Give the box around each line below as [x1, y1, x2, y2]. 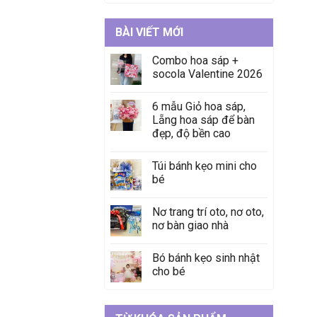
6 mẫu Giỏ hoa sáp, [152, 99, 246, 113]
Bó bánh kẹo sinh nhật [152, 250, 260, 265]
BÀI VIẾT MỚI [115, 25, 183, 39]
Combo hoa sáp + [152, 53, 238, 67]
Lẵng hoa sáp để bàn [152, 113, 255, 127]
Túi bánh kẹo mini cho [152, 158, 257, 173]
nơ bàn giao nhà [152, 218, 229, 232]
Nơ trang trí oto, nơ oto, [152, 204, 264, 219]
